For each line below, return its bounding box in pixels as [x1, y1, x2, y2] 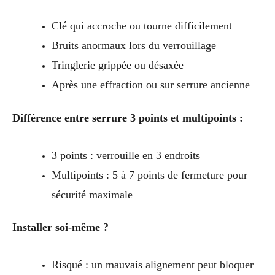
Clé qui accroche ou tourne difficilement [51, 19, 232, 32]
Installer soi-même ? [12, 221, 109, 234]
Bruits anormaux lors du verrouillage [51, 39, 216, 52]
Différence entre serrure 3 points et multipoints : [12, 111, 243, 124]
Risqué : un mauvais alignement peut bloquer [51, 258, 254, 271]
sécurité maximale [51, 188, 133, 201]
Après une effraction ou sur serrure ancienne [51, 78, 250, 91]
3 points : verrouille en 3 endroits [51, 149, 200, 161]
